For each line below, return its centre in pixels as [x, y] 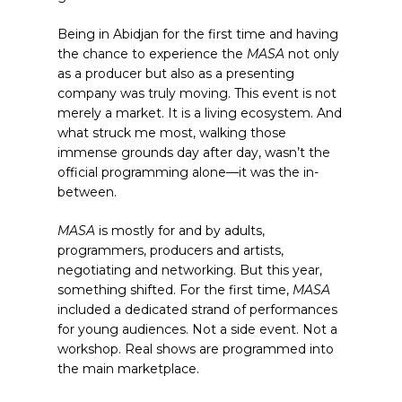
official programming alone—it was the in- [188, 172]
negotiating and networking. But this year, [190, 270]
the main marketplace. [128, 369]
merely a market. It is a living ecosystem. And [200, 113]
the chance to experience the [152, 54]
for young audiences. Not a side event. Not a [197, 329]
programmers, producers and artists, [170, 250]
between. [87, 192]
